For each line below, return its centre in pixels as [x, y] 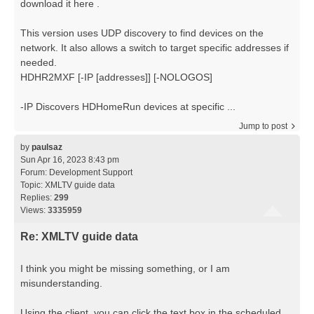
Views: [34, 210]
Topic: [33, 185]
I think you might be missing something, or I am [125, 269]
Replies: [37, 197]
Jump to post [263, 126]
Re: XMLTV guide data [79, 236]
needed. [39, 62]
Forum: [35, 172]
